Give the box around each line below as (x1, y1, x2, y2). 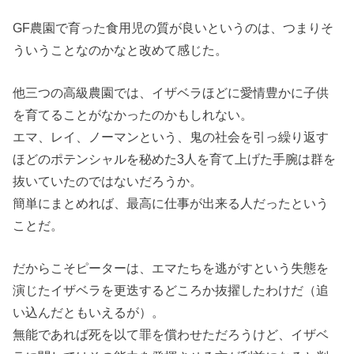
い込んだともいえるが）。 (13, 305, 165, 320)
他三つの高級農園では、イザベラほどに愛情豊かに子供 (13, 85, 330, 100)
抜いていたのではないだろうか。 (13, 174, 203, 189)
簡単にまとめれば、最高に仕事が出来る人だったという (13, 196, 330, 211)
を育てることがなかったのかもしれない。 (13, 107, 254, 122)
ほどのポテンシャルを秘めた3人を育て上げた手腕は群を (13, 152, 337, 167)
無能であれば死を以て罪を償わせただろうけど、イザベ (13, 327, 330, 342)
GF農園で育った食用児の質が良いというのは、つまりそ (13, 20, 334, 35)
